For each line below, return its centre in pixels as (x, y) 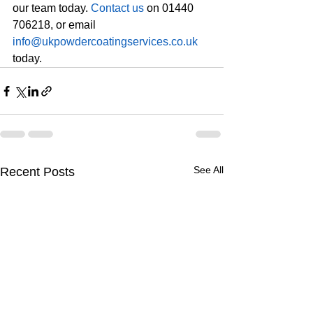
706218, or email (56, 25)
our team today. (52, 8)
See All (209, 170)
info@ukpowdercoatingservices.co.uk (105, 42)
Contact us (117, 8)
